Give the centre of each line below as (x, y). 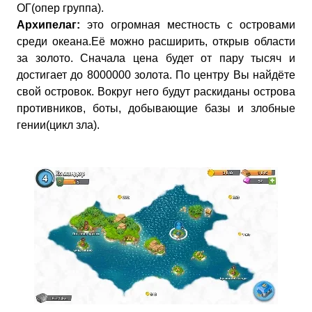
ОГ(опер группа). (60, 8)
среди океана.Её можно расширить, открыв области (156, 41)
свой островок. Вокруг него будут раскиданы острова (156, 92)
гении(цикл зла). (58, 125)
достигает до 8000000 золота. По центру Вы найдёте (156, 75)
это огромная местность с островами (188, 25)
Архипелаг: (48, 25)
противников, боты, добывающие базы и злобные (156, 108)
